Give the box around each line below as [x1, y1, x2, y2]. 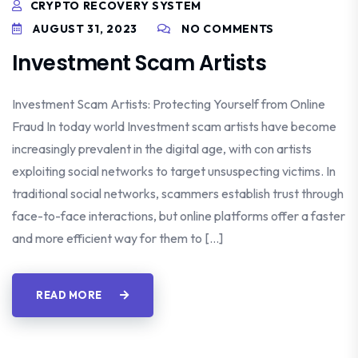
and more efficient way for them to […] [12, 230, 223, 247]
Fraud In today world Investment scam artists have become [12, 118, 336, 135]
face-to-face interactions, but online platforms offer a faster [12, 208, 345, 225]
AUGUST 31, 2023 [30, 22, 137, 37]
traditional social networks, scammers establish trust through [12, 185, 344, 202]
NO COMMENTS [181, 22, 275, 37]
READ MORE [36, 288, 104, 302]
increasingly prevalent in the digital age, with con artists [12, 141, 312, 157]
